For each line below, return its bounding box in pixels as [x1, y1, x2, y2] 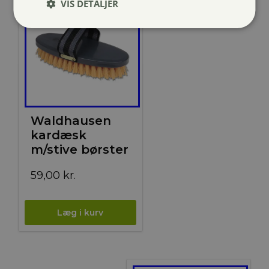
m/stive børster [30, 142, 128, 157]
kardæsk [30, 128, 86, 143]
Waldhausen [30, 113, 111, 128]
